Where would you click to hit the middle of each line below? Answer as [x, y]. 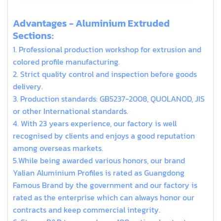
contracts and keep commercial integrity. [87, 209]
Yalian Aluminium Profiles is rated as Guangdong [99, 172]
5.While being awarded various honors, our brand [99, 160]
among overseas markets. [58, 148]
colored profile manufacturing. [66, 61]
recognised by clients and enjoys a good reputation [104, 135]
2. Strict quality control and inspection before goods [105, 74]
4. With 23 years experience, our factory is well [95, 123]
